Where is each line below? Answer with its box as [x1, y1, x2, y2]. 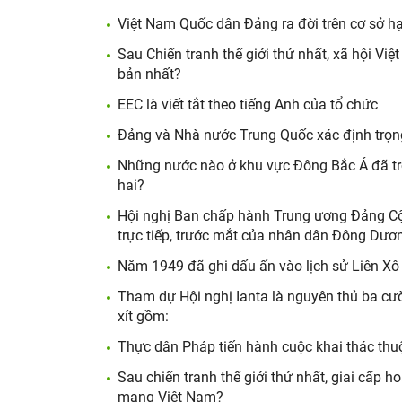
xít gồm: [118, 308, 169, 325]
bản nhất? [118, 66, 181, 83]
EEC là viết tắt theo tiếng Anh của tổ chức [118, 96, 378, 113]
